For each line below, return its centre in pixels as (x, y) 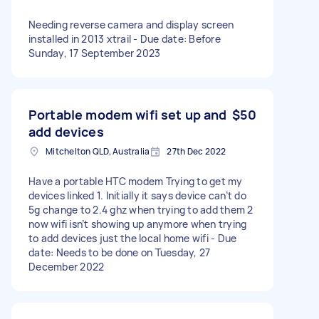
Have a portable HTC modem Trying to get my (136, 181)
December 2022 (67, 266)
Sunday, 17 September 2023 (95, 53)
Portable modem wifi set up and (128, 114)
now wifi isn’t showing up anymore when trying (138, 224)
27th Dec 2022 (197, 151)
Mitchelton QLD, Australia (98, 151)
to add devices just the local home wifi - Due (133, 238)
